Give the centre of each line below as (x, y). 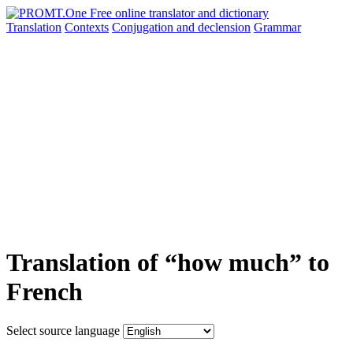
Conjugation (144, 27)
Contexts (87, 27)
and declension (214, 27)
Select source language (63, 330)
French (45, 292)
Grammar (277, 27)
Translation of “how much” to (168, 263)
